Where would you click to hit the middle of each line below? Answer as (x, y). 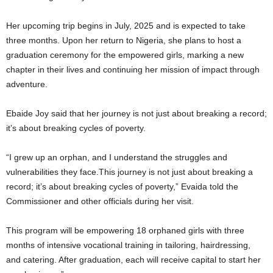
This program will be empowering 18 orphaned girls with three (125, 230)
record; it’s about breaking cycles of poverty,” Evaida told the (122, 186)
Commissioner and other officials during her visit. (100, 201)
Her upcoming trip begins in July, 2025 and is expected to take (126, 25)
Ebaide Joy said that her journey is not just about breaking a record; (136, 113)
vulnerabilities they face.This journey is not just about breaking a (129, 172)
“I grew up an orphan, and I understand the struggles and (117, 157)
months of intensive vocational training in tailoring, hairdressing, (128, 245)
